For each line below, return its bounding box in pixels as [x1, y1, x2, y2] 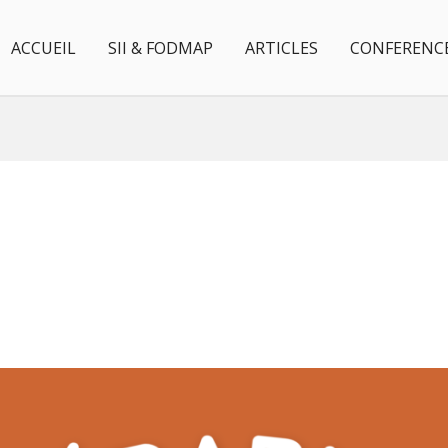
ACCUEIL [11, 36, 76, 59]
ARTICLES [245, 36, 318, 59]
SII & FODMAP [108, 36, 213, 59]
